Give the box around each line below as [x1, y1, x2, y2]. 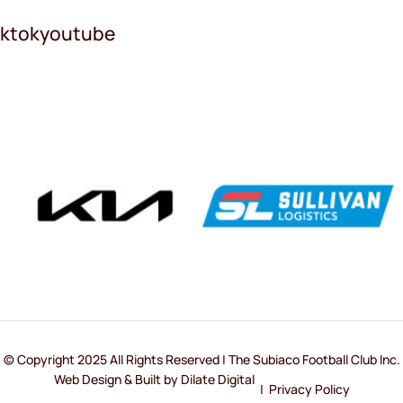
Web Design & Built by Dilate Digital [53, 371, 255, 389]
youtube [40, 20, 115, 46]
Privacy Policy [268, 381, 350, 399]
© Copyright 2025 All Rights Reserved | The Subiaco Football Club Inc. [3, 351, 400, 369]
